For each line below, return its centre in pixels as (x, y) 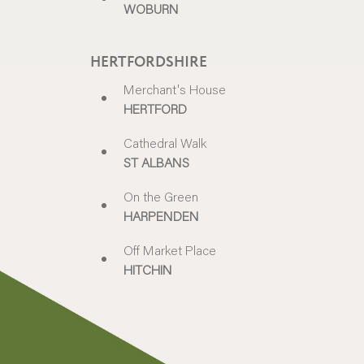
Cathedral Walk (165, 143)
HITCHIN (148, 270)
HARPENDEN (162, 216)
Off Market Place (170, 250)
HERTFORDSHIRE (149, 63)
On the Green (161, 197)
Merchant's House (175, 89)
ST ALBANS (157, 162)
